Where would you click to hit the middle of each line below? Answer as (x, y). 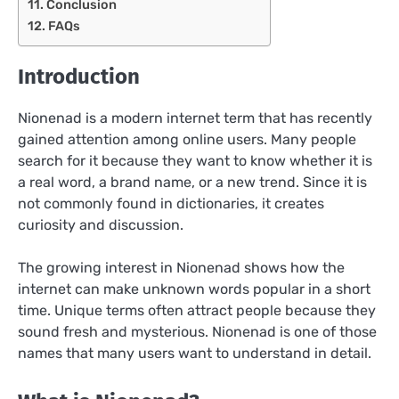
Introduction (79, 77)
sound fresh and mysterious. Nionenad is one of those (197, 331)
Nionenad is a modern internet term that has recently (195, 118)
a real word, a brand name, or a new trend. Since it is (192, 182)
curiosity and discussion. (101, 224)
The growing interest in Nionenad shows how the (181, 267)
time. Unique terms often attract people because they (197, 310)
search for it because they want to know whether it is (195, 160)
